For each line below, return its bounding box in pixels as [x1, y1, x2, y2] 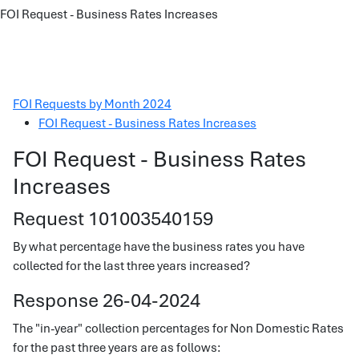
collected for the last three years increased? [13, 258, 250, 274]
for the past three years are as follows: [13, 340, 221, 356]
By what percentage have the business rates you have [13, 239, 305, 255]
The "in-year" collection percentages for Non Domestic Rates [13, 321, 344, 337]
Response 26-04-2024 [13, 288, 200, 313]
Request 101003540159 [13, 206, 213, 231]
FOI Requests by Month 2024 [13, 96, 171, 112]
